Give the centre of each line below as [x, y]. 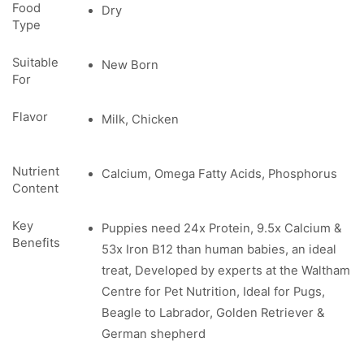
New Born [130, 65]
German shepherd [153, 334]
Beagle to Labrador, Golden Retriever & [212, 312]
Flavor [30, 117]
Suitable [35, 62]
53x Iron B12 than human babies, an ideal [219, 249]
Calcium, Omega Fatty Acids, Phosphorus [219, 173]
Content [35, 188]
